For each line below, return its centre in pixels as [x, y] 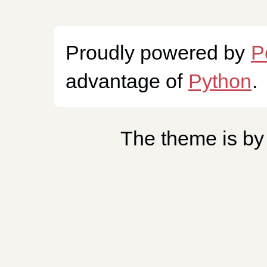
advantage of [127, 81]
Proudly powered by [158, 52]
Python [220, 81]
